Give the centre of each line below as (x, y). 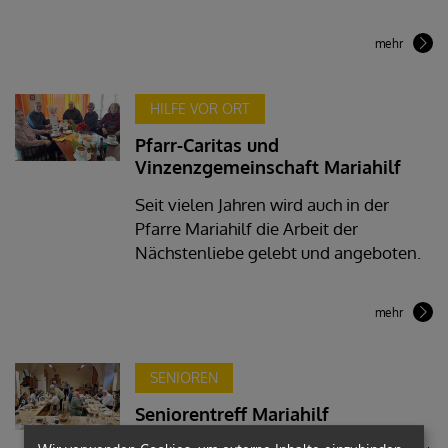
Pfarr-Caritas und (206, 144)
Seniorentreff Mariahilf (231, 413)
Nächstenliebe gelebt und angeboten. (277, 252)
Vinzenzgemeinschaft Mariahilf (267, 166)
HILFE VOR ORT (199, 108)
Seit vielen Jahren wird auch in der (261, 204)
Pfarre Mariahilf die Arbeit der (246, 228)
